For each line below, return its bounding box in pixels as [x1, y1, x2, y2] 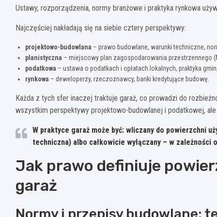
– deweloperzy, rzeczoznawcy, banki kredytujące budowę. [49, 75, 209, 83]
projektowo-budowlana [25, 43, 92, 51]
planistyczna [25, 53, 62, 62]
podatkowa [25, 64, 56, 72]
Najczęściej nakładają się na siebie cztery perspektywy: [15, 23, 186, 32]
